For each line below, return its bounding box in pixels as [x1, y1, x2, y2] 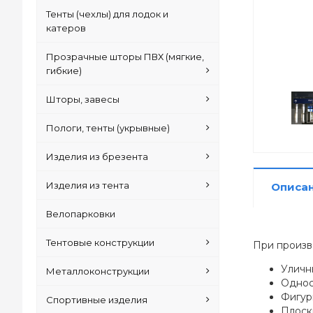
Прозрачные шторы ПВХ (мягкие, [46, 51, 205, 62]
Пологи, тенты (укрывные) [46, 122, 170, 133]
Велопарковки [46, 208, 116, 219]
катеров [46, 22, 87, 34]
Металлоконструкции [46, 265, 150, 277]
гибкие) [46, 65, 82, 76]
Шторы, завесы [46, 94, 120, 105]
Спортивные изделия [46, 294, 148, 305]
